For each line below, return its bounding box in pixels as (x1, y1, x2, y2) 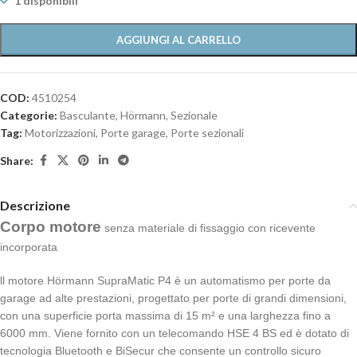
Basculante (60, 108, 116, 123)
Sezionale (171, 108, 218, 123)
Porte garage (100, 126, 166, 140)
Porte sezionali (171, 126, 244, 140)
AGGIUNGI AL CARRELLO (116, 33, 241, 47)
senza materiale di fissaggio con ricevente (101, 222, 316, 235)
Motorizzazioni (25, 126, 96, 140)
